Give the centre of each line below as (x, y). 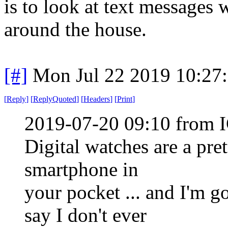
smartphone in (81, 169)
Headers (97, 99)
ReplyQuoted (55, 99)
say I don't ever (85, 215)
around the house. (75, 29)
